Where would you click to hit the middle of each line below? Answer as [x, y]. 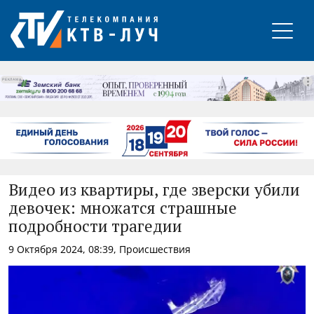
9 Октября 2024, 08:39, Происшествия [100, 249]
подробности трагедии [95, 227]
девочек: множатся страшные [123, 209]
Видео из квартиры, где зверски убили [154, 191]
